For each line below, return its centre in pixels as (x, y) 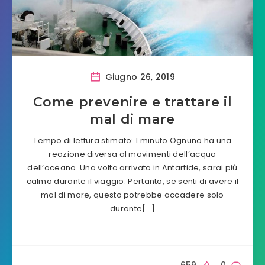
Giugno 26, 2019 (139, 77)
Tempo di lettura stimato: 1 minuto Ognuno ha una (132, 140)
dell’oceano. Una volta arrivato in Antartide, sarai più (132, 168)
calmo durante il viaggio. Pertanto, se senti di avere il (132, 181)
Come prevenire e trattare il (132, 102)
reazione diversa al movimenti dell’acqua (132, 154)
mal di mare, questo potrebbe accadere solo (132, 195)
